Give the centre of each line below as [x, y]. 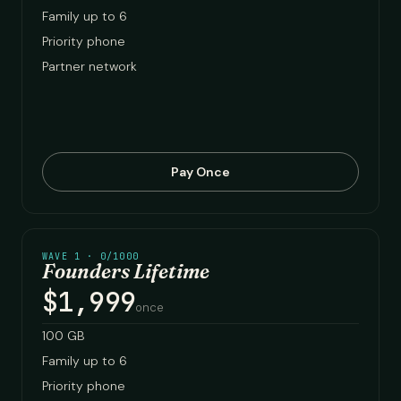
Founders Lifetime [126, 271]
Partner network [90, 66]
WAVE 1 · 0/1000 [90, 256]
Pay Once [200, 172]
